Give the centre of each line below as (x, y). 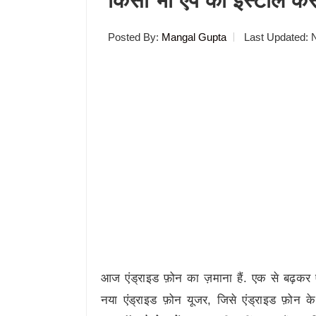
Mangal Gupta (194, 37)
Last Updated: (276, 37)
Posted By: (135, 37)
